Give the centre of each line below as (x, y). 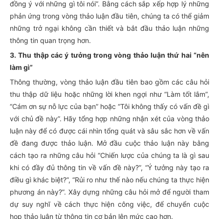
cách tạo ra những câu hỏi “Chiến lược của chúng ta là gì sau (109, 155)
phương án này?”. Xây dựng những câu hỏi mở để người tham (109, 192)
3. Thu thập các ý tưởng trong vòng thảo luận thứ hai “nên (109, 55)
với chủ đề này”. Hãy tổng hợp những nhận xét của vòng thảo (109, 119)
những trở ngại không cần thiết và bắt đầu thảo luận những (109, 28)
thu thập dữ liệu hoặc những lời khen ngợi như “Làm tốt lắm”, (109, 94)
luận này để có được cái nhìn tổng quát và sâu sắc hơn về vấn (109, 131)
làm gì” (21, 67)
